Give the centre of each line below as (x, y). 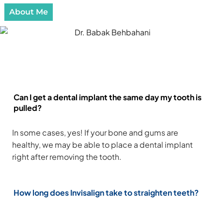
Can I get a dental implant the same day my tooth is (108, 97)
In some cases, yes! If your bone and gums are (95, 132)
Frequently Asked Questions (108, 57)
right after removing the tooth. (67, 156)
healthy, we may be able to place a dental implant (102, 144)
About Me (28, 12)
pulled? (28, 108)
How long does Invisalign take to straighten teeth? (106, 193)
